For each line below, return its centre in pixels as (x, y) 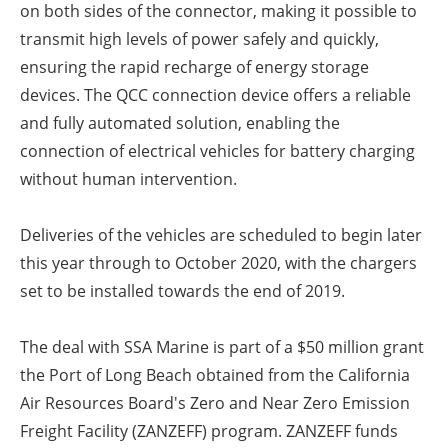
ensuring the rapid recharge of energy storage (194, 67)
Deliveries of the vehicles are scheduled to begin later (221, 235)
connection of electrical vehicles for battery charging (217, 151)
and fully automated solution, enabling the (180, 123)
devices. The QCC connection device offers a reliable (215, 95)
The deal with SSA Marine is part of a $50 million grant (222, 347)
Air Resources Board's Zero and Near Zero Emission (215, 403)
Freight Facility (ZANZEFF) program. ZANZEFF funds (209, 431)
